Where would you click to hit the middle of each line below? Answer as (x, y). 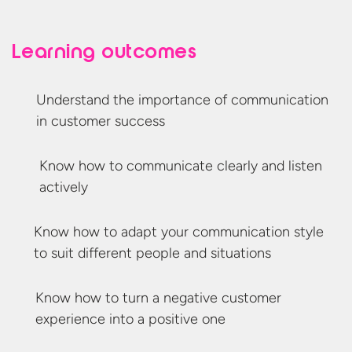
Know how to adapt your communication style (178, 232)
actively (63, 187)
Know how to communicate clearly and (163, 166)
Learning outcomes (104, 54)
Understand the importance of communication (182, 100)
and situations (227, 253)
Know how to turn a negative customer (159, 298)
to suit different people (108, 253)
